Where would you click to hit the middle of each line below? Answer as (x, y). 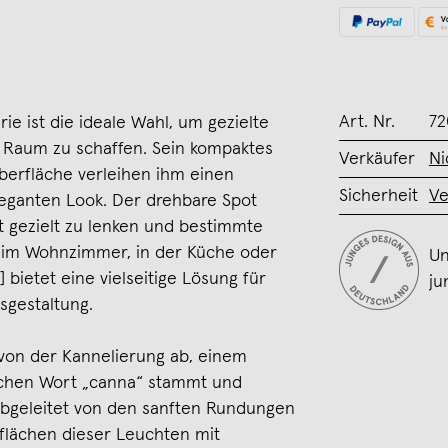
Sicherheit (378, 196)
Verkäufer (377, 159)
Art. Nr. (367, 122)
